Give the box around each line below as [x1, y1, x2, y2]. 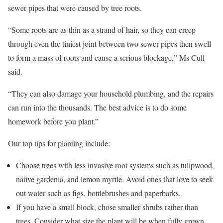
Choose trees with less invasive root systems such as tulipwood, [16, 160, 214, 170]
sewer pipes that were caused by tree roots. [8, 2, 142, 13]
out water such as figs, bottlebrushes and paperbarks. [16, 188, 181, 198]
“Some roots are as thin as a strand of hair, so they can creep [8, 24, 196, 35]
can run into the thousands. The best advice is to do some [8, 102, 187, 112]
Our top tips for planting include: [8, 138, 110, 148]
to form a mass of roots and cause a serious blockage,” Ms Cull [8, 52, 205, 63]
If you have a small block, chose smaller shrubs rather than [16, 202, 198, 212]
